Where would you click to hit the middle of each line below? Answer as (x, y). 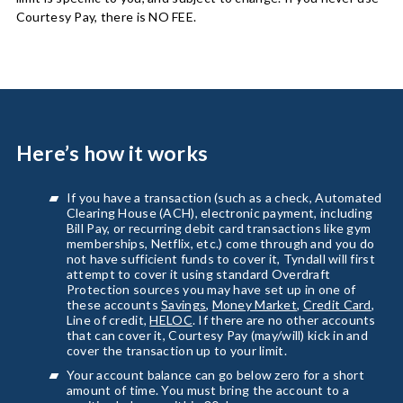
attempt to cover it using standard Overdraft (198, 273)
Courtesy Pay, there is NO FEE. (106, 16)
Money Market (255, 304)
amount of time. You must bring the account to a (208, 390)
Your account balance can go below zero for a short (215, 374)
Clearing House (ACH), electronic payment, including (219, 212)
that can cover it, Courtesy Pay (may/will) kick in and (217, 335)
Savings (184, 304)
